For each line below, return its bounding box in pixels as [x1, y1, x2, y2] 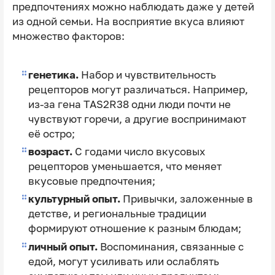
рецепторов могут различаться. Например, [28, 83, 248, 96]
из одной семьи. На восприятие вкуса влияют [12, 15, 244, 28]
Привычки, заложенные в [120, 193, 253, 206]
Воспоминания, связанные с [97, 240, 244, 253]
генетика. [28, 68, 79, 81]
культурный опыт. [28, 193, 120, 206]
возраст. [28, 145, 72, 158]
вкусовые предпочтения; [28, 175, 155, 188]
